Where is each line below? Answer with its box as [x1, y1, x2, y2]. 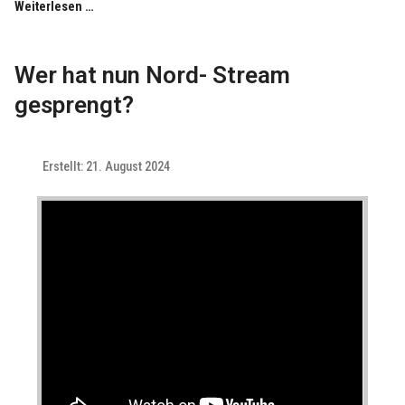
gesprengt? [14, 90, 135, 118]
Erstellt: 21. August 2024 [42, 158, 171, 174]
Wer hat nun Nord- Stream [14, 61, 291, 89]
